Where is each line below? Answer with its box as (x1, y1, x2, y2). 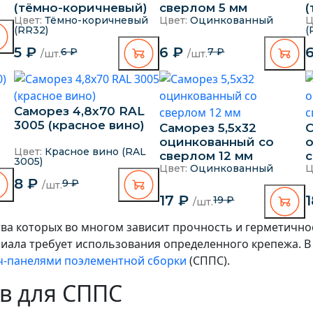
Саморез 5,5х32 (159, 120, 257, 135)
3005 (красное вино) (13, 117, 145, 132)
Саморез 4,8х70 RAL (13, 103, 145, 118)
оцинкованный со (159, 134, 275, 149)
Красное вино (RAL (41, 145, 146, 158)
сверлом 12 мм (159, 148, 254, 163)
